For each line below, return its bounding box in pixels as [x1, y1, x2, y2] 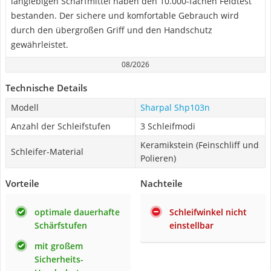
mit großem [34, 240, 83, 252]
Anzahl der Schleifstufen [11, 120, 111, 132]
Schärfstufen [34, 220, 87, 231]
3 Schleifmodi [140, 120, 195, 132]
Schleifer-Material [11, 146, 83, 157]
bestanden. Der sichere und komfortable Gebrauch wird [11, 10, 239, 21]
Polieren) [140, 152, 176, 164]
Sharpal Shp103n [140, 102, 210, 113]
